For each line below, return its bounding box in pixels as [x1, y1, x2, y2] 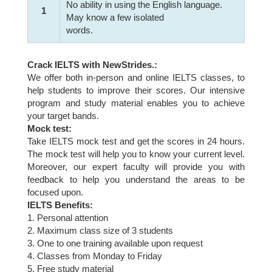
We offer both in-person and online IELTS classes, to [27, 72, 245, 83]
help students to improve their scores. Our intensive [27, 84, 245, 95]
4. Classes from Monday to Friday [27, 250, 162, 261]
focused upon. [27, 186, 83, 197]
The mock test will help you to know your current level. [27, 148, 245, 159]
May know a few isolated [66, 12, 164, 22]
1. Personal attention [27, 212, 108, 223]
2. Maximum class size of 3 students [27, 225, 173, 236]
